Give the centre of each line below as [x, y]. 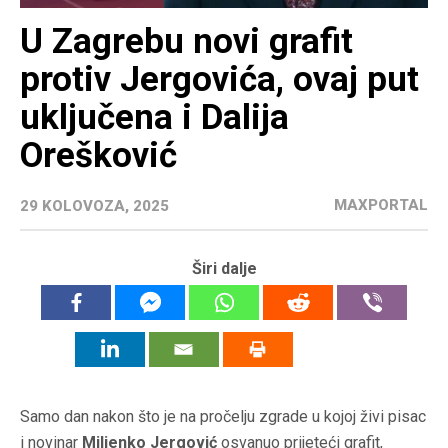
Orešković [98, 156]
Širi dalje [224, 269]
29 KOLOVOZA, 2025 [94, 206]
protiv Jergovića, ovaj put [219, 80]
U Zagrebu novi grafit [186, 42]
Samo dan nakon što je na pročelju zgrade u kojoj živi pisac [223, 417]
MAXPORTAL [381, 205]
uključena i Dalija [154, 118]
